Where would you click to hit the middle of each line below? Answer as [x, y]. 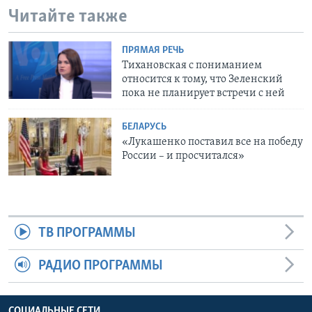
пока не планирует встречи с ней [204, 93]
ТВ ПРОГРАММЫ [87, 234]
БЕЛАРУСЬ [145, 127]
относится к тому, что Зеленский [203, 79]
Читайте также [68, 17]
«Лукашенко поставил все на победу [213, 142]
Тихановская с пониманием [192, 65]
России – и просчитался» [184, 156]
